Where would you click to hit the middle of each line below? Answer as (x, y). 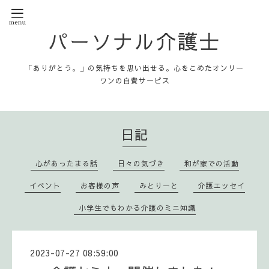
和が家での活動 (211, 163)
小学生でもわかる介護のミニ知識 (137, 208)
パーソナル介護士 (134, 41)
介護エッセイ (221, 186)
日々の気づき (141, 163)
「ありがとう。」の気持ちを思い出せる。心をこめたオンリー (134, 68)
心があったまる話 (66, 163)
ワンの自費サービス (134, 80)
